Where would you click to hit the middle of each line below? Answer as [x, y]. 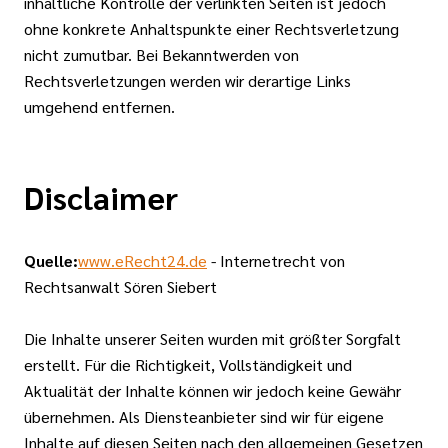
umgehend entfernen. [99, 106]
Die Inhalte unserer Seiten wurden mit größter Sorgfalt [212, 338]
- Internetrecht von [276, 260]
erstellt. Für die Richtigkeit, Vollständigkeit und [188, 364]
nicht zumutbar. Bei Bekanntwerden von [161, 54]
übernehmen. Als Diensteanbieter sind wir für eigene [204, 416]
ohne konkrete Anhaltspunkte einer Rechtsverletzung [211, 28]
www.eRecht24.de [142, 260]
